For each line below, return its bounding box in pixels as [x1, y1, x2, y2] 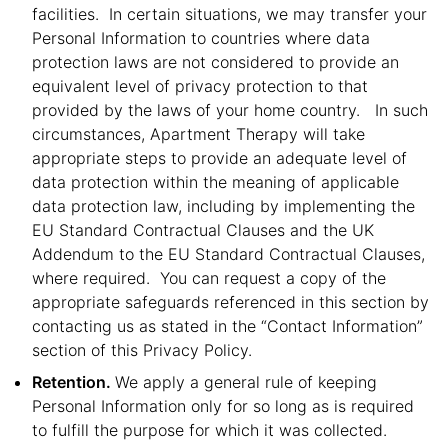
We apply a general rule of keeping [115, 372, 377, 392]
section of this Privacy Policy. [32, 340, 257, 360]
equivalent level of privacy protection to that [32, 76, 368, 96]
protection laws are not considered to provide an [32, 52, 399, 72]
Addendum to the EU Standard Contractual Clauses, [32, 244, 425, 264]
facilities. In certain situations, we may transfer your [32, 4, 427, 24]
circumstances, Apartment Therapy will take [32, 124, 365, 144]
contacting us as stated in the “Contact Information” [32, 316, 423, 336]
